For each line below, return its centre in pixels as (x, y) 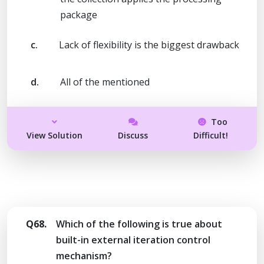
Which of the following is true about (139, 224)
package (79, 14)
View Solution (55, 135)
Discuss (133, 135)
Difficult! (210, 135)
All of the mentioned (105, 82)
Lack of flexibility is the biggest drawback (149, 44)
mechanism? (84, 255)
